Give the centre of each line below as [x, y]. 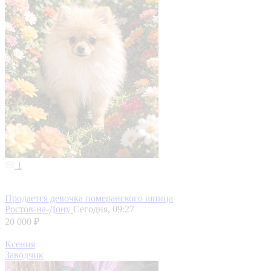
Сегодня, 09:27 [104, 209]
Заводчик [24, 255]
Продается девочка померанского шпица [89, 198]
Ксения [20, 244]
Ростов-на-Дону [39, 209]
